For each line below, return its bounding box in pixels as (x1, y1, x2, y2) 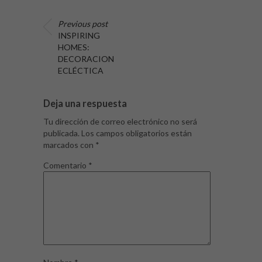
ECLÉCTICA (58, 65, 104, 76)
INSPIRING (58, 30, 100, 41)
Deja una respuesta (43, 98, 127, 109)
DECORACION (58, 54, 114, 64)
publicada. (43, 128, 80, 139)
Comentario (43, 160, 88, 171)
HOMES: (58, 42, 89, 53)
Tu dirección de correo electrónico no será (43, 116, 197, 127)
